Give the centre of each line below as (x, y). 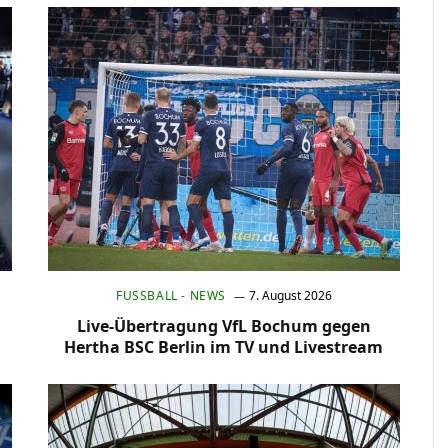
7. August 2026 (290, 296)
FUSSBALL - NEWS (167, 296)
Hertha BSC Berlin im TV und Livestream (224, 347)
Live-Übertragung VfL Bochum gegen (223, 326)
